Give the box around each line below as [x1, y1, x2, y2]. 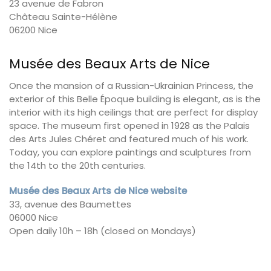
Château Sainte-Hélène [9, 10, 117, 23]
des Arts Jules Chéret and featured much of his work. [9, 132, 249, 146]
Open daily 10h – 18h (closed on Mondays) [9, 224, 196, 237]
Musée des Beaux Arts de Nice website [9, 184, 187, 197]
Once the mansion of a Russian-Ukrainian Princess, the [9, 79, 253, 93]
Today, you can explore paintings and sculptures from [9, 146, 251, 159]
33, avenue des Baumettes [9, 197, 131, 211]
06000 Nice [9, 211, 58, 224]
